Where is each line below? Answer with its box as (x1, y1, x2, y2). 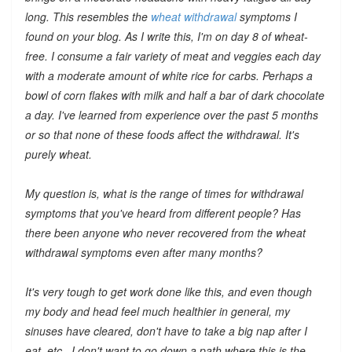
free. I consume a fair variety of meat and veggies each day (24, 47, 321, 64)
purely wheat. (24, 145, 92, 162)
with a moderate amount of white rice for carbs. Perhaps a (24, 67, 313, 83)
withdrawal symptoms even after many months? (24, 244, 262, 260)
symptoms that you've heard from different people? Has (24, 204, 301, 221)
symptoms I (236, 8, 297, 24)
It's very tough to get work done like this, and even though (24, 283, 312, 299)
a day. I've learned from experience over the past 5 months (24, 106, 318, 123)
